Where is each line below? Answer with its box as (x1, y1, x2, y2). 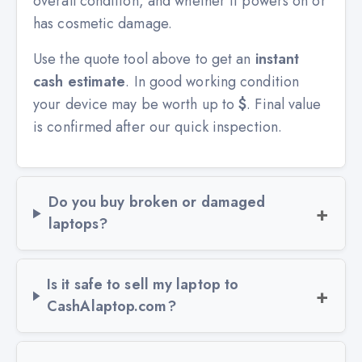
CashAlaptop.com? (47, 296, 176, 318)
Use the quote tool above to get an (33, 48, 255, 70)
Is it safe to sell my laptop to (47, 274, 239, 296)
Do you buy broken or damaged (48, 192, 266, 213)
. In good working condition (125, 71, 300, 93)
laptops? (48, 213, 108, 235)
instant (255, 48, 300, 70)
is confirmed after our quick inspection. (33, 116, 283, 138)
